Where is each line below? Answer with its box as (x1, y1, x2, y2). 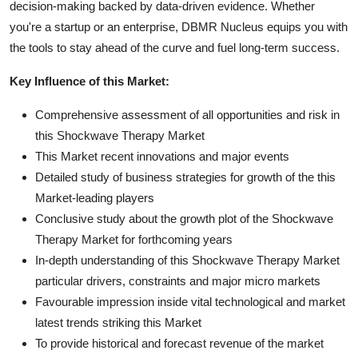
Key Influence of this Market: (10, 74, 169, 88)
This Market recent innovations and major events (35, 149, 289, 163)
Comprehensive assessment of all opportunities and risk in (35, 107, 340, 121)
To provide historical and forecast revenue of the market (35, 336, 324, 350)
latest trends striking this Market (35, 315, 201, 329)
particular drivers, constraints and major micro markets (35, 273, 320, 288)
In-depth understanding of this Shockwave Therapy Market (35, 253, 340, 267)
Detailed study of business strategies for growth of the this (35, 169, 336, 184)
